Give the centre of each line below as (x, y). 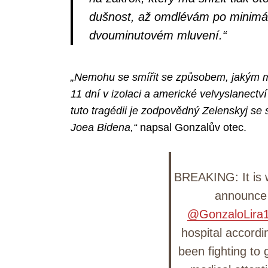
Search (104, 56)
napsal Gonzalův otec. (191, 128)
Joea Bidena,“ (103, 128)
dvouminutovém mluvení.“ (158, 35)
